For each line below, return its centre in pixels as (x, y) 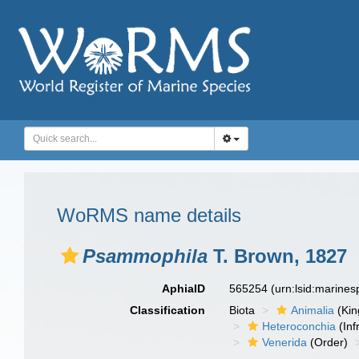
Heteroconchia (299, 326)
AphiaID (184, 288)
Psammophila (145, 256)
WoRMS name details (149, 215)
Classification (168, 310)
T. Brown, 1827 (277, 256)
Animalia (313, 310)
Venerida (285, 342)
